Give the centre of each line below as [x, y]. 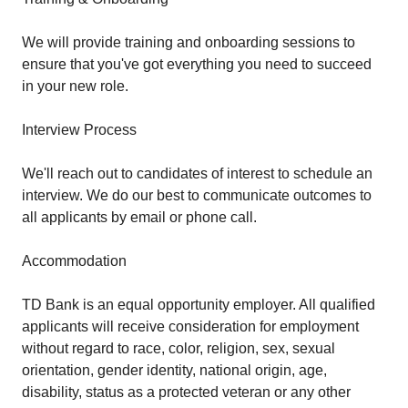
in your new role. [75, 86]
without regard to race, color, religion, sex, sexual [178, 348]
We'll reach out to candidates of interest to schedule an [197, 173]
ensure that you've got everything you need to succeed [197, 64]
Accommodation [74, 261]
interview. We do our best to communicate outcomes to [197, 195]
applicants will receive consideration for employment [190, 326]
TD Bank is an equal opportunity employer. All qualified [199, 305]
